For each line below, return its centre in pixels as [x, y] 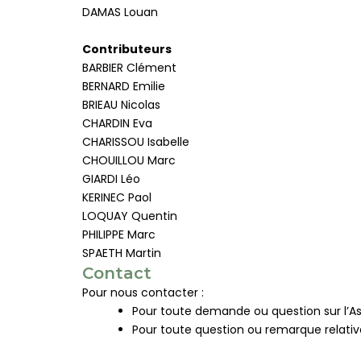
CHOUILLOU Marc [129, 160]
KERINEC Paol [117, 197]
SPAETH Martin [122, 253]
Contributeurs [127, 49]
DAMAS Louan [120, 12]
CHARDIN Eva [117, 123]
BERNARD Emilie [124, 86]
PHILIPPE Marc [119, 234]
